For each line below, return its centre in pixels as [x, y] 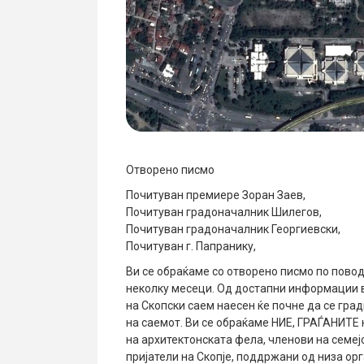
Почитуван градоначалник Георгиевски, [233, 230]
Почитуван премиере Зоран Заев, [216, 195]
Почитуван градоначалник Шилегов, [224, 212]
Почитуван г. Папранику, [191, 247]
